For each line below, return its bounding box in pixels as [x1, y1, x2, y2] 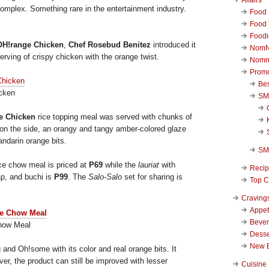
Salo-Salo [88, 172, 122, 181]
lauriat [138, 160, 162, 169]
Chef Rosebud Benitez [68, 40, 151, 49]
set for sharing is [122, 172, 183, 181]
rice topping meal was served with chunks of [35, 112, 192, 121]
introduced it [151, 40, 196, 49]
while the [105, 160, 138, 169]
